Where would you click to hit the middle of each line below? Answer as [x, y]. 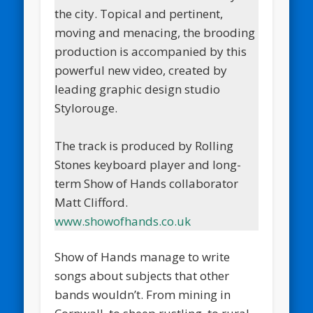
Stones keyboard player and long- [148, 164]
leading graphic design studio [138, 89]
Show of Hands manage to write [143, 256]
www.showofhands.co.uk [123, 221]
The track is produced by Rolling [144, 145]
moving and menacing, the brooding [155, 32]
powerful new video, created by [141, 70]
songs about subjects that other [142, 275]
